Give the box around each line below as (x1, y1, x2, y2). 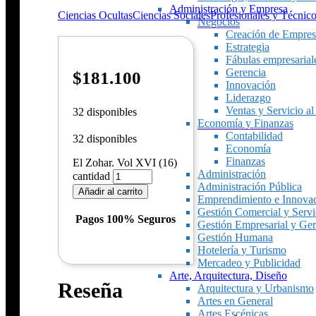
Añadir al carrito (78, 186, 142, 197)
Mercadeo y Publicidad (197, 257, 300, 269)
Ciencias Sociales (132, 9, 210, 21)
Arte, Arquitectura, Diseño (169, 269, 287, 281)
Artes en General (197, 295, 273, 307)
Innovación (225, 79, 276, 91)
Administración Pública (197, 181, 302, 193)
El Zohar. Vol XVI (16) (72, 157, 177, 169)
